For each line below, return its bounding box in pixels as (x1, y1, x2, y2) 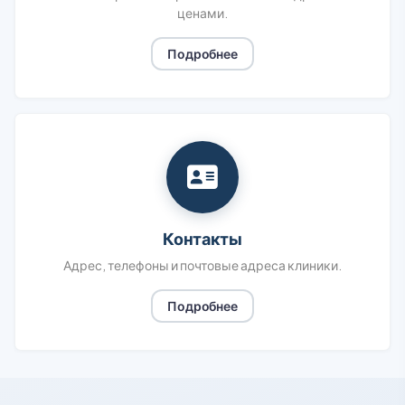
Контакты (163, 228, 242, 249)
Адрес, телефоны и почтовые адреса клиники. (63, 257, 342, 273)
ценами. (177, 5, 228, 21)
